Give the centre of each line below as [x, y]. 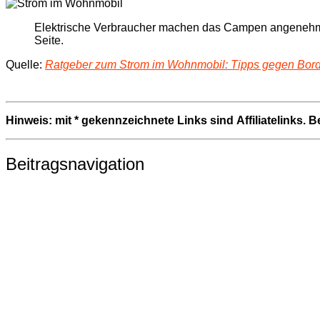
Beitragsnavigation [75, 164]
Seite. [49, 41]
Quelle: [25, 65]
